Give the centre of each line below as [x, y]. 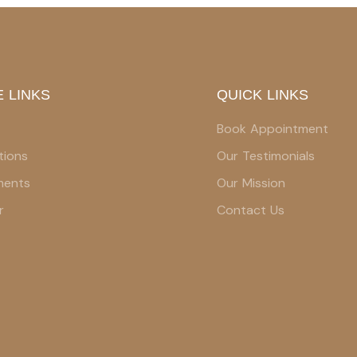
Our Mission [251, 183]
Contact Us [251, 210]
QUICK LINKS [263, 95]
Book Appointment [273, 129]
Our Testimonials [266, 156]
